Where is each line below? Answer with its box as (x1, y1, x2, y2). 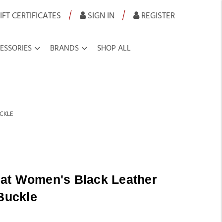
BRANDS (50, 44, 79, 53)
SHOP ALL (97, 44, 131, 53)
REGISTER (139, 11, 175, 20)
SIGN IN (85, 11, 114, 20)
